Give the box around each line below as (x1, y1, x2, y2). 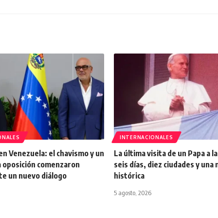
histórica (114, 171, 145, 181)
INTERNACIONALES (120, 134, 173, 140)
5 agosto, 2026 (114, 189, 151, 197)
